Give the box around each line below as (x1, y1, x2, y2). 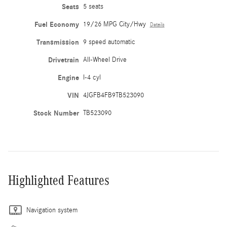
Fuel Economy (34, 20, 79, 29)
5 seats (83, 2, 103, 11)
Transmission (36, 37, 79, 47)
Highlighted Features (8, 172, 109, 188)
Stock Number (33, 108, 79, 118)
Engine (57, 73, 79, 82)
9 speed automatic (83, 37, 135, 46)
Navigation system (26, 206, 78, 214)
